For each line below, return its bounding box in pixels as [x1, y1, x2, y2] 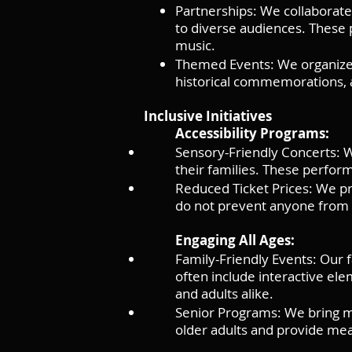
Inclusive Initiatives [144, 107, 272, 125]
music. [175, 36, 215, 54]
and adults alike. [175, 284, 273, 302]
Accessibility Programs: [175, 124, 329, 142]
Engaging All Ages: [175, 231, 295, 249]
